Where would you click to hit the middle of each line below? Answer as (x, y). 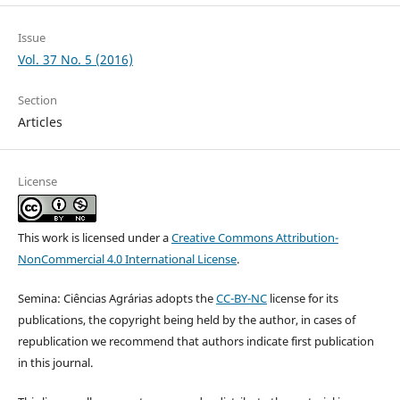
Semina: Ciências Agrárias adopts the (117, 298)
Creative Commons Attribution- (254, 237)
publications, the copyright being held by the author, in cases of (186, 319)
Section (37, 100)
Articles (40, 121)
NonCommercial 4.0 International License (127, 258)
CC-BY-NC (241, 298)
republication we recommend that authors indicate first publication (196, 341)
